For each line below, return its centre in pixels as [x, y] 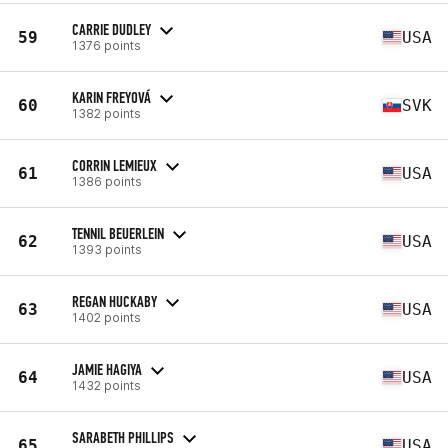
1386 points [107, 181]
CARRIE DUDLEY [111, 29]
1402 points [106, 317]
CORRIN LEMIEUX [114, 165]
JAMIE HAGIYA [107, 369]
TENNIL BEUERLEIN [118, 233]
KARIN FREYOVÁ [111, 97]
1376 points [106, 45]
